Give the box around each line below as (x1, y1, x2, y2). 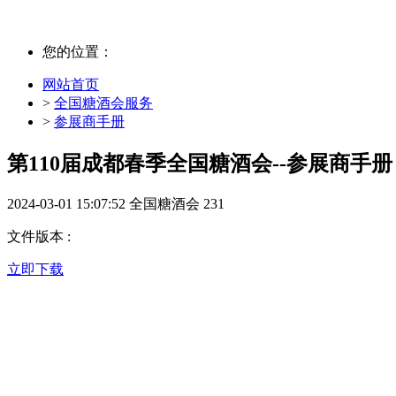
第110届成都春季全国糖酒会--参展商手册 (7, 151, 392, 175)
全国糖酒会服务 (54, 95, 153, 110)
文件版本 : (7, 228, 71, 244)
